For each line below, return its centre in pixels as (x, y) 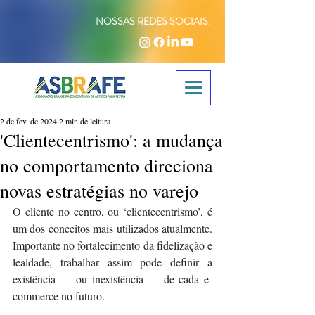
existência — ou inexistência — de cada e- (112, 279)
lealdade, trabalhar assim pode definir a (112, 262)
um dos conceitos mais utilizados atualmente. (112, 228)
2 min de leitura (85, 121)
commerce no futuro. (59, 296)
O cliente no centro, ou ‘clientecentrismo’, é (112, 211)
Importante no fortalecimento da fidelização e (112, 245)
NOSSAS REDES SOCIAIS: (153, 21)
